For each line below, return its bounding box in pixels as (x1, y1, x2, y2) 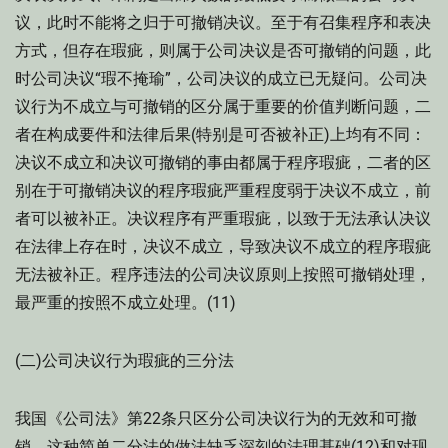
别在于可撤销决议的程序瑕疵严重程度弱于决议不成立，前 (15, 181, 431, 200)
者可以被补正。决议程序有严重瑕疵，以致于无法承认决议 (15, 209, 431, 228)
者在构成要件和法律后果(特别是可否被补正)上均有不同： (15, 125, 426, 144)
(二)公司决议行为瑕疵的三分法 (15, 351, 234, 370)
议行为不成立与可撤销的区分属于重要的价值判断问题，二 (15, 97, 431, 116)
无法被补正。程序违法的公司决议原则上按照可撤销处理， (15, 265, 431, 284)
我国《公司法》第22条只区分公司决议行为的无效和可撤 (15, 409, 417, 428)
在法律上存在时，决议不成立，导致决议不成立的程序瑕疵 (15, 237, 431, 256)
